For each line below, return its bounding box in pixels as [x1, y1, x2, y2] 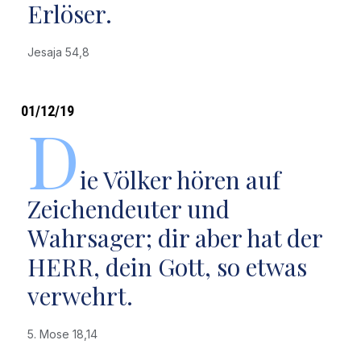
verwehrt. [27, 280, 133, 312]
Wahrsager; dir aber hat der [27, 222, 322, 254]
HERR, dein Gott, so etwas [27, 251, 307, 283]
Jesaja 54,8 [27, 45, 96, 59]
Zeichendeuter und [27, 193, 230, 225]
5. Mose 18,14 [27, 327, 104, 341]
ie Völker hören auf [79, 164, 280, 196]
